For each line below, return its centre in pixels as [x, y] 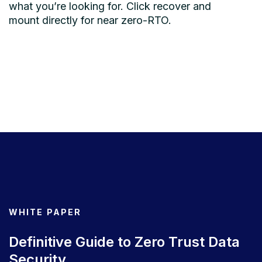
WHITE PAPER [45, 212]
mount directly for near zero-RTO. [90, 20]
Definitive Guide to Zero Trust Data [124, 242]
